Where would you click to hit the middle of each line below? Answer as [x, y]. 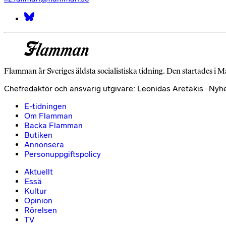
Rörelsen [41, 210]
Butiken [38, 135]
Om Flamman [48, 116]
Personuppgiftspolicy [63, 154]
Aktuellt [39, 172]
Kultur [36, 191]
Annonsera [44, 144]
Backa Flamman [53, 125]
